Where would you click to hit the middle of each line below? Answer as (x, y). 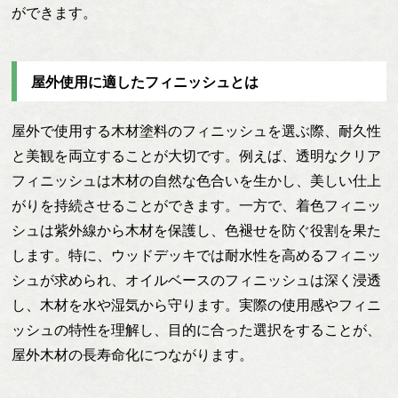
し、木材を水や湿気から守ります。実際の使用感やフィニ (197, 305)
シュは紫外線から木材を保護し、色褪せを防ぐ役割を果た (197, 230)
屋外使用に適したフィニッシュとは (145, 83)
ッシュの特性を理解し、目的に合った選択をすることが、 (197, 330)
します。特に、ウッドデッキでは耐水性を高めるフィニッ (197, 255)
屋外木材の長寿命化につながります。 (133, 354)
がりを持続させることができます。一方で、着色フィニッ (197, 205)
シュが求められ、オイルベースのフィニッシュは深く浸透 (197, 280)
